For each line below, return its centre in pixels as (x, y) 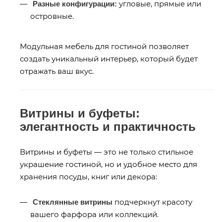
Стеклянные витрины (73, 202)
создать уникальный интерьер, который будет (109, 58)
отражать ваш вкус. (57, 71)
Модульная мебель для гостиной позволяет (104, 46)
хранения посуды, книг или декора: (88, 176)
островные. (52, 16)
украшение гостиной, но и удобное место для (109, 164)
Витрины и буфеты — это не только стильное (107, 152)
